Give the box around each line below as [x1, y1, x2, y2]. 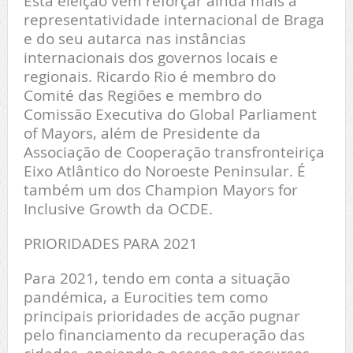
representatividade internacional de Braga [23, 9, 325, 29]
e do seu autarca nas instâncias [23, 28, 246, 48]
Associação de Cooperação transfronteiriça [23, 141, 325, 162]
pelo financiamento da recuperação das [23, 324, 305, 344]
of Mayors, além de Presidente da [23, 122, 261, 143]
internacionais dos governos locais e [23, 46, 278, 67]
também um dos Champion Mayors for [23, 179, 298, 199]
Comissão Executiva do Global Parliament [23, 103, 317, 124]
